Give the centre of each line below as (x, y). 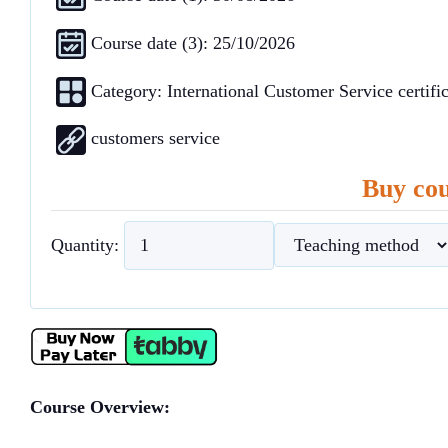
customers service (153, 137)
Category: (126, 91)
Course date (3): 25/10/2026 (193, 43)
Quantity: (85, 244)
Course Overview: (100, 406)
